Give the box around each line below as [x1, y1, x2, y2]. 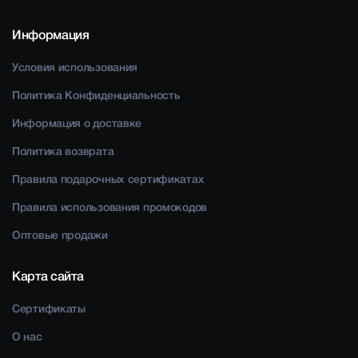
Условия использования [12, 62, 138, 74]
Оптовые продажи [12, 230, 108, 241]
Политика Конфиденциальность [12, 90, 181, 101]
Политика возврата [12, 146, 114, 157]
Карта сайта [12, 271, 84, 283]
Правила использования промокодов [12, 202, 208, 213]
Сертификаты [12, 304, 86, 315]
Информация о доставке [12, 118, 142, 129]
